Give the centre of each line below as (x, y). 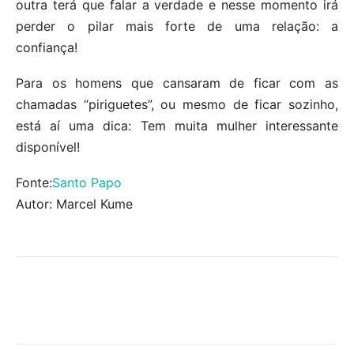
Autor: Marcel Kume (74, 203)
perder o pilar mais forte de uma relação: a (177, 26)
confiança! (47, 47)
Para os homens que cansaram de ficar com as (177, 83)
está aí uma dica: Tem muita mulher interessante (177, 125)
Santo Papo (87, 182)
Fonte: (34, 182)
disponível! (48, 147)
